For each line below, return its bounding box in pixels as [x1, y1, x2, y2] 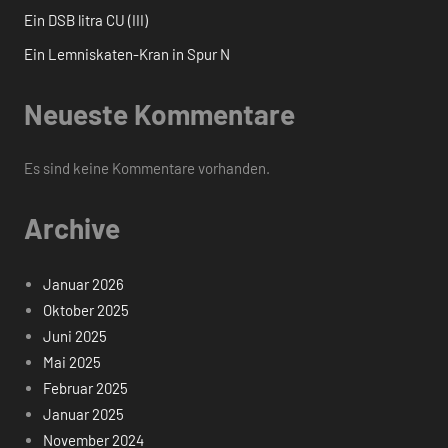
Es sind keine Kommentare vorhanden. [24, 159, 270, 178]
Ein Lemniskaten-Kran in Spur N [24, 45, 230, 64]
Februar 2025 [42, 378, 128, 397]
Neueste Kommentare [24, 97, 295, 132]
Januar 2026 [42, 274, 124, 293]
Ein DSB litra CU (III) [24, 11, 148, 30]
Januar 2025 [42, 404, 124, 423]
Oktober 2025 [42, 300, 129, 319]
